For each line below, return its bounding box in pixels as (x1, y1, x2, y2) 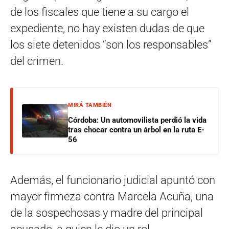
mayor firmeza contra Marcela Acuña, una (10, 190, 214, 203)
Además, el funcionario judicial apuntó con (10, 173, 215, 187)
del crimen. (10, 54, 63, 67)
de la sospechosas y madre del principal (10, 206, 203, 219)
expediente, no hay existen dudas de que (10, 21, 204, 35)
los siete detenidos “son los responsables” (10, 38, 212, 51)
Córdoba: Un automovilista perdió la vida (68, 115, 207, 125)
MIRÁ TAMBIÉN (68, 101, 111, 108)
